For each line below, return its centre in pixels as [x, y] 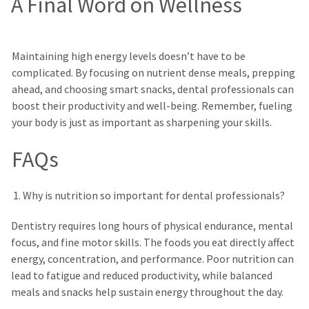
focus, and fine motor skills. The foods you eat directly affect [153, 242]
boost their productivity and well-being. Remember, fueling [152, 106]
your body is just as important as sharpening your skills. [141, 123]
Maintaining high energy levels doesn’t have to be [128, 57]
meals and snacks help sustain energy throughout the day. [147, 292]
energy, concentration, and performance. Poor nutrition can [152, 259]
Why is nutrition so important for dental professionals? [154, 195]
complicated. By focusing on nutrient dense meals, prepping [153, 73]
